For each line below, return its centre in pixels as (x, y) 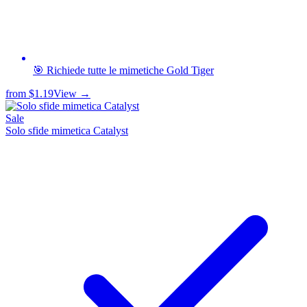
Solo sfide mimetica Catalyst (67, 130)
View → (72, 93)
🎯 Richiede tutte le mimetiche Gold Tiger (123, 70)
